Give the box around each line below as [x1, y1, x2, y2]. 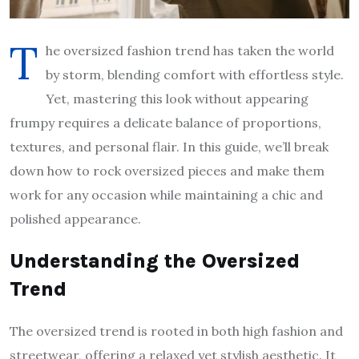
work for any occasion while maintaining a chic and [10, 187, 323, 204]
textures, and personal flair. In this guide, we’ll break [10, 139, 329, 155]
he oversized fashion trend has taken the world [46, 42, 334, 59]
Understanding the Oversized [10, 249, 300, 273]
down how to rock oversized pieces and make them [10, 163, 325, 179]
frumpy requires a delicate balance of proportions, [10, 115, 321, 131]
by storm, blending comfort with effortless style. [46, 67, 344, 83]
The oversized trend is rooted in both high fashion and [10, 323, 343, 340]
